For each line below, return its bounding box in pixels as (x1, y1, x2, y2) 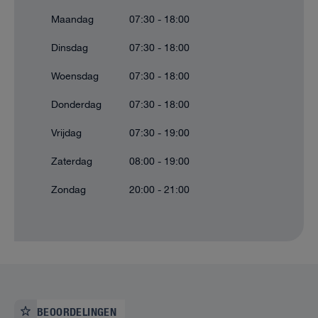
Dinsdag (51, 40, 88, 56)
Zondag (51, 182, 86, 198)
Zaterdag (51, 154, 92, 170)
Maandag (51, 12, 94, 28)
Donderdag (51, 97, 102, 113)
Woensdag (51, 69, 99, 84)
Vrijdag (51, 126, 82, 141)
